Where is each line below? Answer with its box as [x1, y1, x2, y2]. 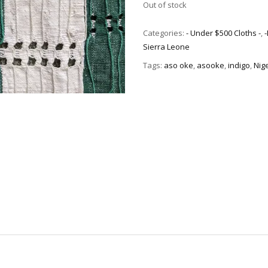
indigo [228, 59, 250, 71]
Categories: [143, 28, 186, 39]
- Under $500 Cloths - [186, 28, 261, 39]
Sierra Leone [143, 41, 190, 53]
